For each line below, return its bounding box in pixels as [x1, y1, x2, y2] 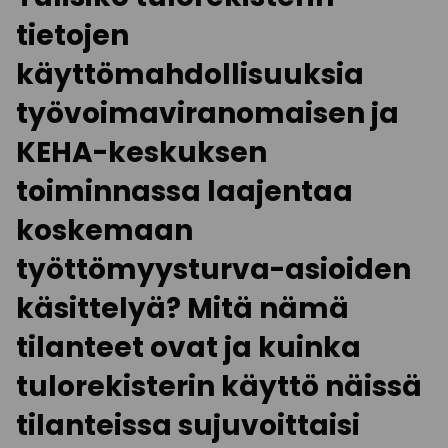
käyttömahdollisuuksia [16, 55, 364, 94]
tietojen [16, 16, 129, 55]
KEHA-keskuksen [16, 133, 267, 172]
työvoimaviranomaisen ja [16, 94, 399, 133]
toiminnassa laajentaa [16, 172, 353, 211]
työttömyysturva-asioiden [16, 250, 411, 289]
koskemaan [16, 211, 193, 250]
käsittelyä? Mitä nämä [16, 289, 349, 328]
